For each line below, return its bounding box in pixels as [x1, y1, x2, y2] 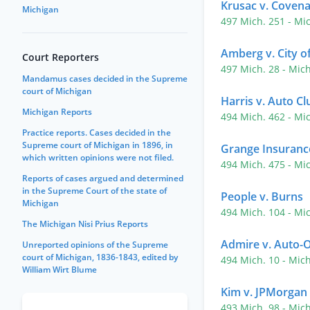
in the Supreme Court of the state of [22, 185, 167, 197]
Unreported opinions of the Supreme [22, 239, 168, 250]
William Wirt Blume [22, 264, 97, 275]
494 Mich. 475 [221, 158, 288, 171]
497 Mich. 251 [221, 15, 288, 28]
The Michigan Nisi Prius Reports [22, 218, 148, 230]
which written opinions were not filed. [22, 152, 174, 163]
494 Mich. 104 [221, 206, 288, 219]
